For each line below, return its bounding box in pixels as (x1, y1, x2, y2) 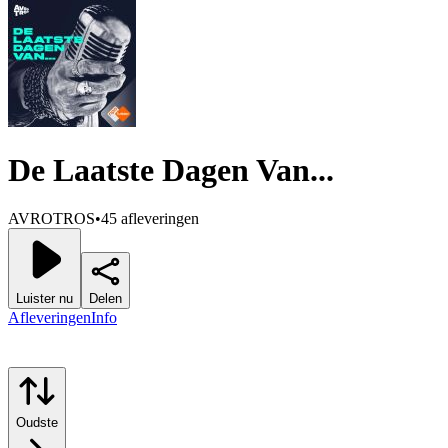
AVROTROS (8, 210, 95, 228)
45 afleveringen (101, 210, 199, 228)
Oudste (16, 415, 58, 431)
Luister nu (16, 291, 73, 307)
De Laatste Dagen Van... (8, 152, 334, 189)
